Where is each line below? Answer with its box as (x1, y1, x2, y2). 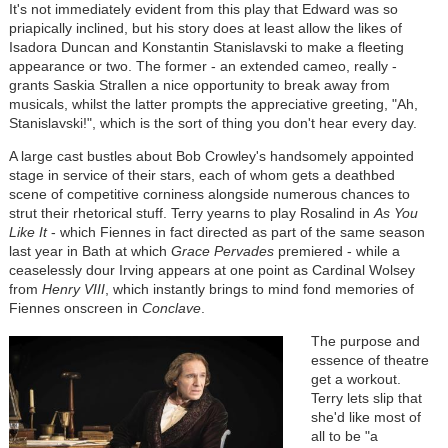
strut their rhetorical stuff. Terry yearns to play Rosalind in (8, 205, 374, 222)
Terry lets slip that (310, 390, 422, 407)
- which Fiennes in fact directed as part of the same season (46, 224, 425, 241)
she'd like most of (310, 409, 421, 426)
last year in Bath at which (8, 243, 171, 260)
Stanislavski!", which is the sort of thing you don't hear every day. (8, 115, 421, 132)
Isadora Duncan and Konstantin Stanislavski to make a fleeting (8, 39, 404, 56)
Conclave (141, 300, 201, 317)
